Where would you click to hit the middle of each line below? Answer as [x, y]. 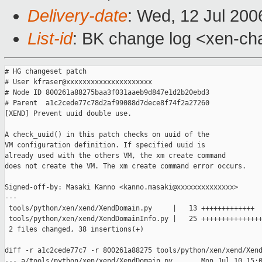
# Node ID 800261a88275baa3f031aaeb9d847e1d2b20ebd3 [107, 93]
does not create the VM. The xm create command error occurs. [125, 166]
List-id [50, 39]
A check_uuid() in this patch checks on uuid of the [107, 135]
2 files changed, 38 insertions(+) [74, 230]
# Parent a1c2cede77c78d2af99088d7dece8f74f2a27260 [107, 103]
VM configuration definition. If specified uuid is [105, 145]
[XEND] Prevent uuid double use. [68, 114]
